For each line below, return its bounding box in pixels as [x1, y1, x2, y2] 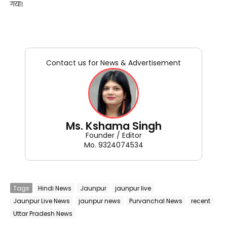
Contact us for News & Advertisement [46, 58, 181, 68]
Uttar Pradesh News [13, 209, 72, 218]
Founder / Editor [85, 130, 142, 141]
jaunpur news [79, 196, 121, 205]
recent [191, 196, 210, 205]
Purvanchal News [129, 196, 182, 205]
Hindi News [38, 183, 71, 193]
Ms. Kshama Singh [65, 119, 162, 134]
